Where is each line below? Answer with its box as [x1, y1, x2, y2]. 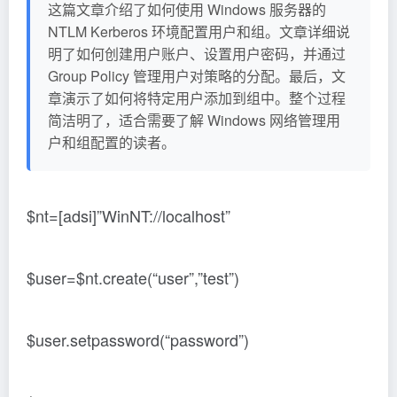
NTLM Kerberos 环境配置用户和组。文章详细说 [48, 21, 350, 42]
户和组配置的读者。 [48, 132, 175, 152]
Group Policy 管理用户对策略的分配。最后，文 [48, 66, 346, 86]
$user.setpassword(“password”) [27, 328, 249, 351]
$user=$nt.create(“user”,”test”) [27, 266, 239, 289]
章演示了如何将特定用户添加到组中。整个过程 [48, 88, 346, 108]
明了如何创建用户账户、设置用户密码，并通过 [48, 43, 346, 64]
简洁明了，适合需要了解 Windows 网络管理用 [48, 110, 340, 130]
